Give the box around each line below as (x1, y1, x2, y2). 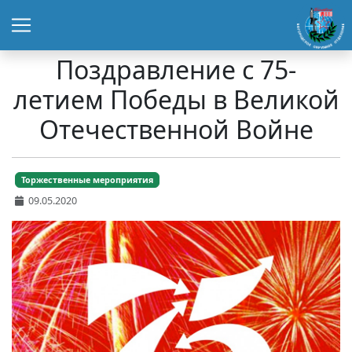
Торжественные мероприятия (21, 174, 154, 185)
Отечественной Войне (38, 112, 313, 146)
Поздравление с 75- (56, 53, 296, 86)
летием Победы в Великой (13, 82, 339, 116)
